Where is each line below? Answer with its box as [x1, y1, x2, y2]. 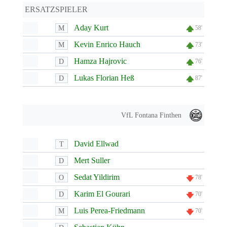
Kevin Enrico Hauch [73, 40, 140, 49]
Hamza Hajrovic [73, 57, 127, 65]
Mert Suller [73, 156, 110, 165]
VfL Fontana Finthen [121, 111, 182, 119]
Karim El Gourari [73, 190, 130, 198]
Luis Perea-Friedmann [73, 206, 145, 215]
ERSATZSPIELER [24, 5, 88, 14]
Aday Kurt [73, 23, 108, 32]
